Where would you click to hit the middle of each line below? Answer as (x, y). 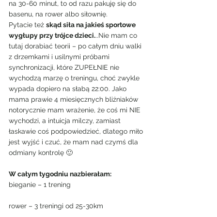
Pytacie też (27, 25)
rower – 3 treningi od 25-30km (56, 206)
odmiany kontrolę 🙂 (41, 153)
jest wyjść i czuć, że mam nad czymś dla (74, 142)
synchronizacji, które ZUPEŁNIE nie (65, 67)
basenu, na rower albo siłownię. (58, 14)
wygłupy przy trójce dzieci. (52, 35)
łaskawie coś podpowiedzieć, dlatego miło (77, 131)
